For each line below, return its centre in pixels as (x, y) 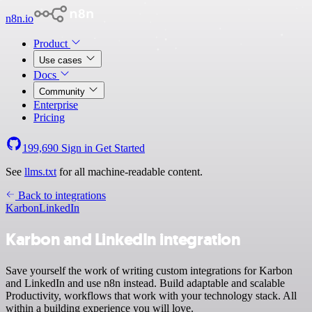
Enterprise (56, 105)
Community (63, 92)
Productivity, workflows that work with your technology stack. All (151, 295)
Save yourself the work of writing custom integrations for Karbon (149, 270)
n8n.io (19, 18)
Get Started (120, 148)
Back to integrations (61, 195)
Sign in (77, 148)
